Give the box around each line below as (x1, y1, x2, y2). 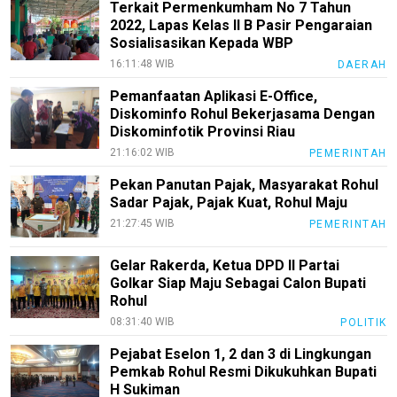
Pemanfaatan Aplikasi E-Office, (110, 88, 318, 105)
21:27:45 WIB (110, 217, 175, 230)
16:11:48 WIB (110, 58, 175, 71)
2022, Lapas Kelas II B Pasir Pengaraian (110, 17, 373, 35)
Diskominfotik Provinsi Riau (110, 123, 296, 141)
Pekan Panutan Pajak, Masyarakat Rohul (110, 176, 379, 194)
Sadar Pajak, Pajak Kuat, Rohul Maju (110, 194, 348, 212)
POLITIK (340, 316, 387, 330)
